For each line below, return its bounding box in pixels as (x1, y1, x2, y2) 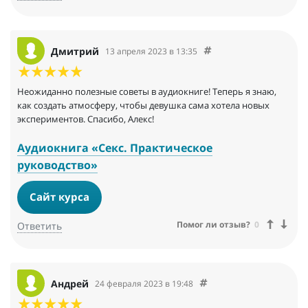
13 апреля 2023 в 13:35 (105, 45, 197, 57)
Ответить (17, 219, 62, 233)
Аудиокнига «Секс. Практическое (17, 140, 212, 156)
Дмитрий (51, 44, 99, 58)
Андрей (51, 276, 89, 290)
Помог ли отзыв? (177, 218, 250, 230)
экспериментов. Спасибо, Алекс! (17, 113, 154, 126)
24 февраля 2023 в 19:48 (95, 277, 193, 289)
